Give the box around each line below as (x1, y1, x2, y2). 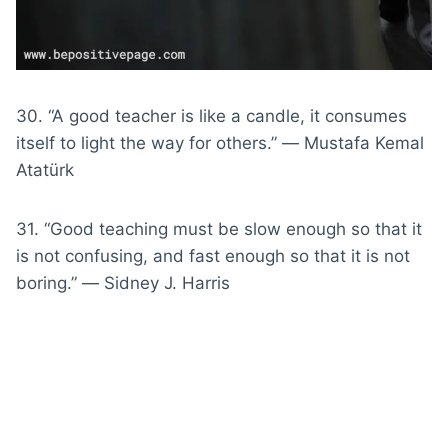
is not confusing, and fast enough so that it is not (16, 245, 410, 266)
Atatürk (16, 159, 74, 180)
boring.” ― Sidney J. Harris (16, 272, 230, 293)
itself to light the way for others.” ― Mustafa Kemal (16, 132, 424, 153)
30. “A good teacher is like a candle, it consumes (16, 105, 407, 126)
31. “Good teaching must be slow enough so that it (16, 218, 422, 239)
